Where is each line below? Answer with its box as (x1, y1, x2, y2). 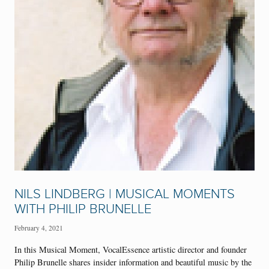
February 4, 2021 (14, 223, 63, 233)
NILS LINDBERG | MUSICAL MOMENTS (14, 186, 235, 202)
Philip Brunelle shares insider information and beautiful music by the (14, 256, 252, 268)
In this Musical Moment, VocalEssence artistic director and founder (14, 243, 247, 255)
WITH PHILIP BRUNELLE (14, 201, 151, 217)
